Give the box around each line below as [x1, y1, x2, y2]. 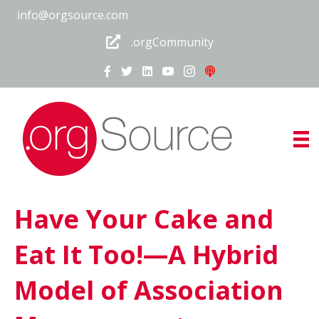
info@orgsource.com [17, 7, 128, 23]
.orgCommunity [130, 34, 214, 50]
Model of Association [14, 273, 283, 308]
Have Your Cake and [14, 202, 273, 236]
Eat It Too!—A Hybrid [14, 237, 278, 272]
